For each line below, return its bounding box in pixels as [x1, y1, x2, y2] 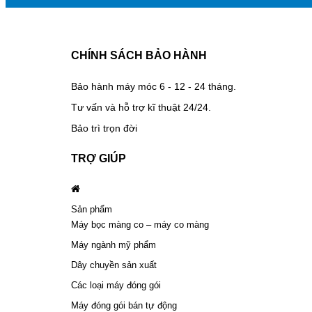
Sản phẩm [71, 204, 112, 214]
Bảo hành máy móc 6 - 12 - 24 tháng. [71, 81, 236, 92]
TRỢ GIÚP [71, 153, 126, 164]
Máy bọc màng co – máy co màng [71, 219, 209, 230]
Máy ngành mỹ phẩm [71, 240, 156, 250]
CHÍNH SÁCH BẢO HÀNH [71, 49, 207, 61]
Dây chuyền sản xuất [71, 260, 157, 270]
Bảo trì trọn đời [71, 123, 137, 134]
